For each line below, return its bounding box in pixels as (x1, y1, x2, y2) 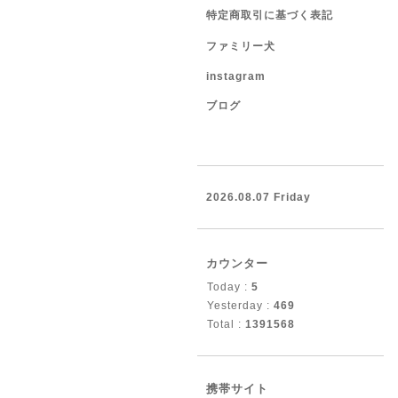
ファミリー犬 (206, 40, 275, 52)
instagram (206, 70, 266, 83)
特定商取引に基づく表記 (206, 9, 333, 21)
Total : (207, 318, 245, 330)
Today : (207, 281, 251, 293)
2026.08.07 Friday (206, 191, 311, 203)
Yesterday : (207, 299, 274, 312)
